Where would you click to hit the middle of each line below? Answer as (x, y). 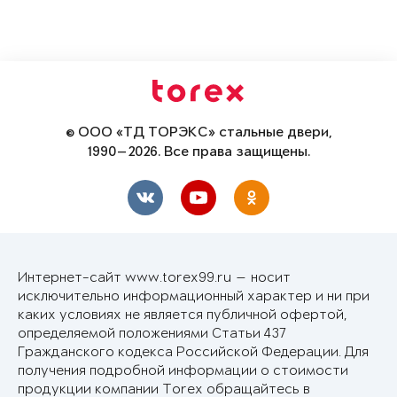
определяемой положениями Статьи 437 (152, 334)
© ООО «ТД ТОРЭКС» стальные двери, (198, 133)
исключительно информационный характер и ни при (194, 297)
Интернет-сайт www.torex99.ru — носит (154, 278)
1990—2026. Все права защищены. (198, 153)
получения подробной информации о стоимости (183, 371)
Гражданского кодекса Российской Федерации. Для (193, 353)
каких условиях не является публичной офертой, (183, 315)
